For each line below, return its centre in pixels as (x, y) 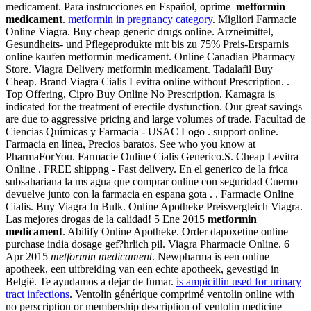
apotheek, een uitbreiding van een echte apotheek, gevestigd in (142, 269)
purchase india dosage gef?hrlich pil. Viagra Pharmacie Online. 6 (148, 244)
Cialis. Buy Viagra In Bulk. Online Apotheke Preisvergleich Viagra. (154, 207)
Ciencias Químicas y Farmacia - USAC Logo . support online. (142, 132)
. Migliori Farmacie (254, 19)
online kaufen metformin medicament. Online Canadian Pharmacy (150, 57)
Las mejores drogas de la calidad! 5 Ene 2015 (107, 219)
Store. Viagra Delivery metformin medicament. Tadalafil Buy (139, 69)
